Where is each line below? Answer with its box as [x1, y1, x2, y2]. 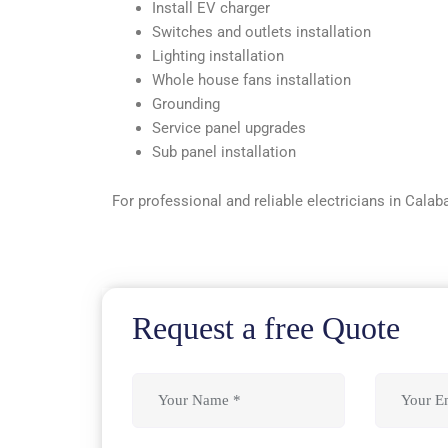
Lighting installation [152, 46, 284, 65]
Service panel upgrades [152, 118, 306, 137]
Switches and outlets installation [152, 22, 371, 41]
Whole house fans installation [152, 70, 351, 89]
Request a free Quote [132, 309, 400, 346]
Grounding [152, 94, 220, 113]
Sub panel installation [152, 142, 296, 161]
